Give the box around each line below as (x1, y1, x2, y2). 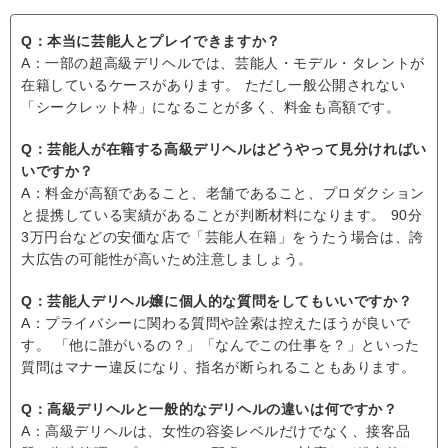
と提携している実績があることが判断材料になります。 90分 (21, 207, 423, 224)
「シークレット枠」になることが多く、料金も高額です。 (21, 99, 401, 116)
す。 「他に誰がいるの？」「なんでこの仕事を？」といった (21, 337, 420, 354)
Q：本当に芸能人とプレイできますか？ (21, 33, 281, 50)
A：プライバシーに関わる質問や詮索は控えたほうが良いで (21, 315, 411, 332)
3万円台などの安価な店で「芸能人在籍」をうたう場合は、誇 (21, 229, 424, 246)
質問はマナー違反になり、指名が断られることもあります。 (21, 359, 416, 376)
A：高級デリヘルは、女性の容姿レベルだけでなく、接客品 (21, 423, 411, 440)
